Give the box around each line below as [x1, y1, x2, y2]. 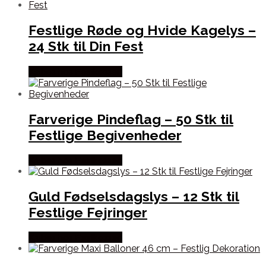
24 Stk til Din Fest [28, 38, 143, 55]
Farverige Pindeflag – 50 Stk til [28, 110, 233, 127]
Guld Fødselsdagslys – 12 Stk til [28, 188, 239, 205]
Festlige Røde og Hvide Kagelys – [28, 22, 256, 39]
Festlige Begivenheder [28, 126, 182, 143]
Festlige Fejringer [28, 204, 147, 221]
